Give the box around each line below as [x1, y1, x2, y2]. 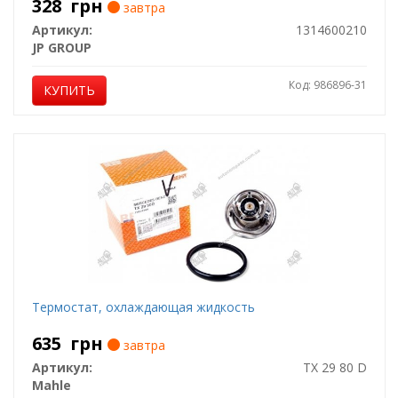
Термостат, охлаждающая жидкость [31, 298, 255, 315]
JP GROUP [31, 39, 92, 56]
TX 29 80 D [302, 359, 367, 376]
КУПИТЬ [43, 82, 95, 99]
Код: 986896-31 [288, 77, 367, 92]
